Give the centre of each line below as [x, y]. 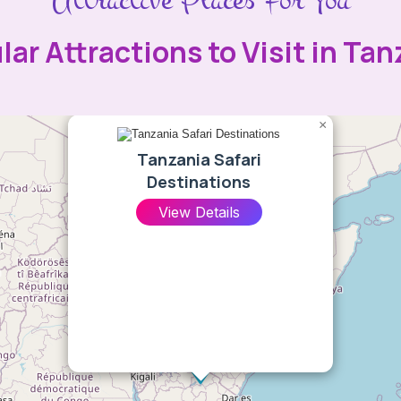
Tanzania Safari [199, 160]
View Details [199, 213]
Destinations [199, 182]
